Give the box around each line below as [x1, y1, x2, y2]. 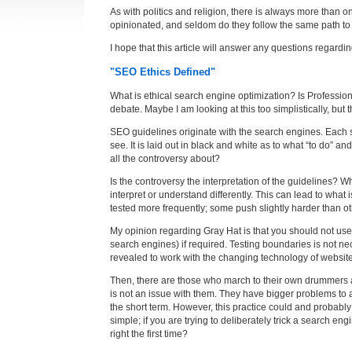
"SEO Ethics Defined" [109, 66, 215, 79]
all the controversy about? [109, 152, 220, 164]
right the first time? [109, 328, 188, 339]
